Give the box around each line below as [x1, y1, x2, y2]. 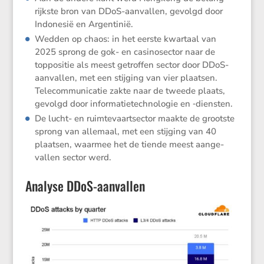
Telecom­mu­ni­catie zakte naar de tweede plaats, [35, 85, 226, 97]
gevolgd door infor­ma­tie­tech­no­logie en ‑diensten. [35, 98, 233, 110]
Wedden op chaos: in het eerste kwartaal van [35, 33, 217, 45]
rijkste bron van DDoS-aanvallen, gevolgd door [35, 5, 223, 18]
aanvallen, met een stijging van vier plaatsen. [35, 72, 218, 84]
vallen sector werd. [35, 151, 112, 164]
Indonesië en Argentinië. [35, 18, 134, 31]
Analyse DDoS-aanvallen [25, 176, 145, 196]
